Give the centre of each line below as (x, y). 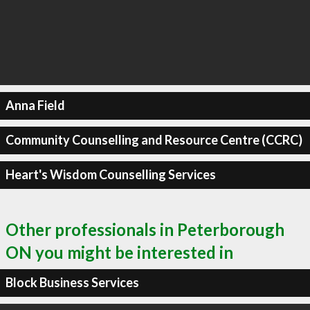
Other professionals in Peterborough (145, 229)
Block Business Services (72, 282)
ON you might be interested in (119, 252)
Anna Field (35, 105)
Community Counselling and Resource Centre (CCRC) (154, 140)
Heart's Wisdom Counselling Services (110, 174)
